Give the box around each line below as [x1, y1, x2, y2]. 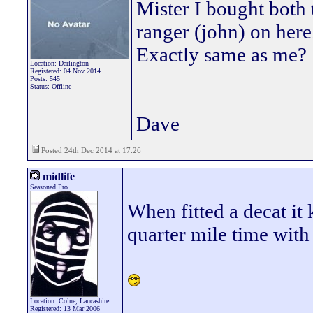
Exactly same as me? [136, 43, 307, 66]
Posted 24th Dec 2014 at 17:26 [39, 146, 141, 154]
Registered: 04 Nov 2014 [30, 67, 101, 75]
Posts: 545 [30, 75, 60, 82]
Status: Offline [30, 82, 71, 90]
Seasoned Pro [30, 183, 68, 191]
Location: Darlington [30, 59, 89, 67]
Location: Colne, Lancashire [30, 297, 109, 305]
